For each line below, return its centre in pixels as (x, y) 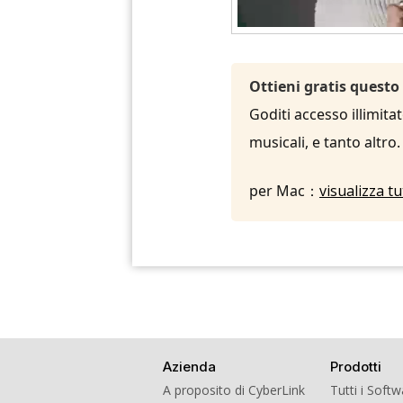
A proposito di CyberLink (234, 390)
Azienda (189, 366)
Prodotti (356, 366)
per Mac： (284, 190)
